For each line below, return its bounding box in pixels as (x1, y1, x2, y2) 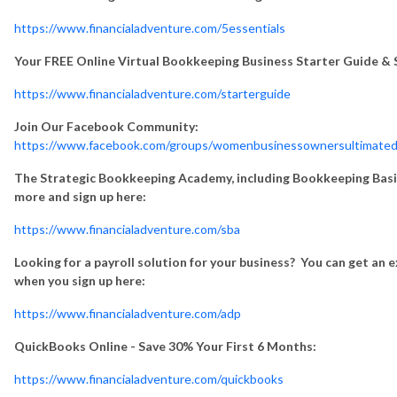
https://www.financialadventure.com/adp (14, 305, 241, 321)
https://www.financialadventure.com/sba (14, 221, 240, 237)
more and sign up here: (14, 188, 146, 204)
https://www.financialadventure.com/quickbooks (14, 370, 284, 386)
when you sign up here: (14, 272, 145, 288)
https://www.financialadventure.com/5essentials (14, 19, 285, 35)
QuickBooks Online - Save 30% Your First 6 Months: (14, 338, 316, 354)
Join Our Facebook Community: (14, 118, 198, 134)
